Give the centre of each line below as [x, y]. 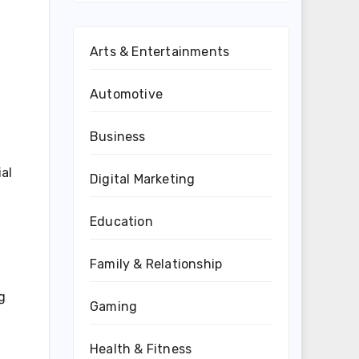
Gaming [114, 307]
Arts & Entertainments [160, 52]
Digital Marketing [143, 179]
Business [118, 137]
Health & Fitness [141, 349]
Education [121, 222]
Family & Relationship [156, 264]
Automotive [126, 94]
